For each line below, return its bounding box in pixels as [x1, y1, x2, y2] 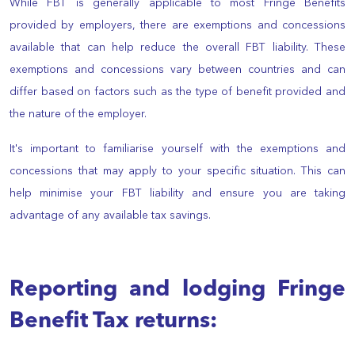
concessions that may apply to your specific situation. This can [10, 165, 345, 177]
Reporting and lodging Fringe [10, 278, 345, 301]
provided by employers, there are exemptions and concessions [10, 19, 345, 31]
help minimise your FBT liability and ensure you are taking [10, 187, 345, 199]
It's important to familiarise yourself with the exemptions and [10, 143, 345, 155]
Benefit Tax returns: [10, 310, 217, 333]
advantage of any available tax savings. [10, 209, 211, 221]
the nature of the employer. [10, 108, 147, 120]
